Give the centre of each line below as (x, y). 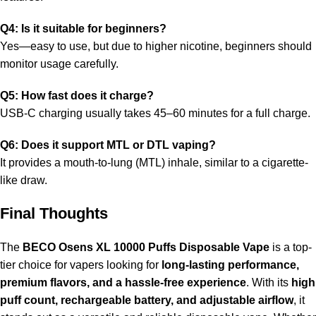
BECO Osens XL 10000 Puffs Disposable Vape (146, 247)
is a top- (291, 247)
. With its (269, 282)
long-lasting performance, (230, 265)
